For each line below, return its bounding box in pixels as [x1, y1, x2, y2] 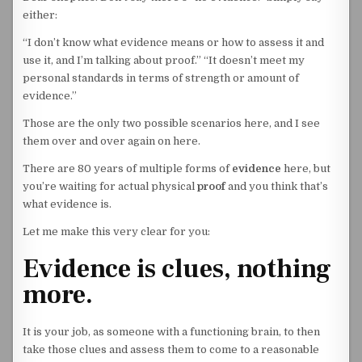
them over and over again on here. [23, 135, 201, 147]
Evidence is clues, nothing [23, 252, 332, 287]
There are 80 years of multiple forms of [23, 162, 233, 175]
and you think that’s [225, 180, 329, 192]
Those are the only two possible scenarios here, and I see [23, 117, 321, 129]
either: [23, 9, 58, 21]
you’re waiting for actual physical [23, 180, 198, 192]
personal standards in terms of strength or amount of [23, 72, 300, 84]
